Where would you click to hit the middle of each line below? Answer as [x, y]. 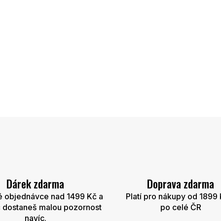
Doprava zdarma [181, 184]
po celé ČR [181, 207]
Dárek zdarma [36, 184]
